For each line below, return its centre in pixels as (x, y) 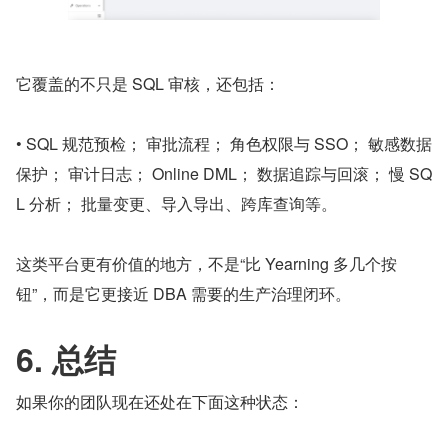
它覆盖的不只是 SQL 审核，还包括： (148, 84)
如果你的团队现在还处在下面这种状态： (160, 402)
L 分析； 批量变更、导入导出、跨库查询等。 (176, 204)
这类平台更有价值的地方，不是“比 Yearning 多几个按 (206, 264)
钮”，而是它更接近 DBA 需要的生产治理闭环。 (183, 294)
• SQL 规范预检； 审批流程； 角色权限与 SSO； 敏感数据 (224, 144)
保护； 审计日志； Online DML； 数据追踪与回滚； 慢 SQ (224, 174)
